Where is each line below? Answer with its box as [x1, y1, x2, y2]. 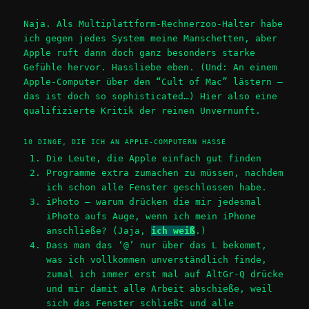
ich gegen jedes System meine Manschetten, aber [23, 33, 278, 44]
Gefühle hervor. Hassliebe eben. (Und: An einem [23, 62, 278, 73]
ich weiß [150, 225, 195, 236]
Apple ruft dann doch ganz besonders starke [23, 48, 256, 59]
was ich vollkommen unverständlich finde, [46, 254, 267, 265]
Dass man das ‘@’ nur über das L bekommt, [46, 239, 267, 250]
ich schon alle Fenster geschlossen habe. [46, 181, 267, 192]
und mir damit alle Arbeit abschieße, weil [46, 283, 272, 294]
